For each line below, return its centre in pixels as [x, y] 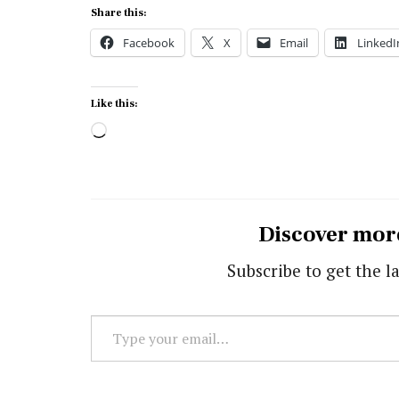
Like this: [114, 103]
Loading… [146, 130]
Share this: [119, 12]
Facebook [149, 42]
